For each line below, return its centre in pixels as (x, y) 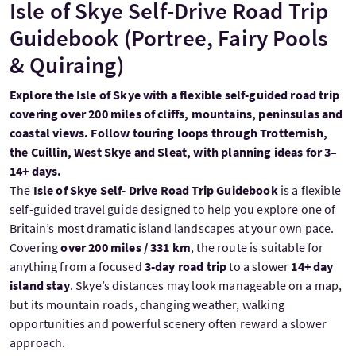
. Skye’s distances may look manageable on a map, (206, 285)
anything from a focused (77, 266)
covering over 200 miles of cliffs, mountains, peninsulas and (176, 114)
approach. (38, 342)
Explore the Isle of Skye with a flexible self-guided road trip (174, 95)
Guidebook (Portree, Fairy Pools (169, 38)
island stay (40, 285)
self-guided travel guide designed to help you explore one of (173, 209)
